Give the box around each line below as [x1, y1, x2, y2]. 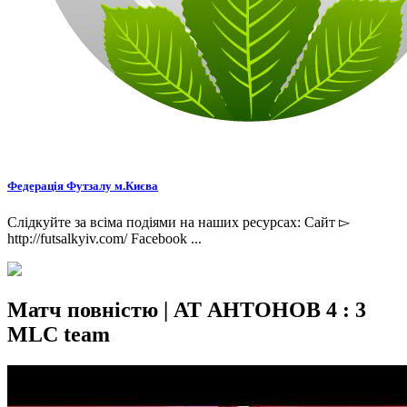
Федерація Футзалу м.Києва [7, 179, 158, 194]
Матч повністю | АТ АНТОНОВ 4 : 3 [7, 298, 366, 323]
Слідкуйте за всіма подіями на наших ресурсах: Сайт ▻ [7, 214, 350, 231]
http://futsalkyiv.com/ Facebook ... [7, 231, 202, 247]
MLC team [7, 323, 110, 347]
